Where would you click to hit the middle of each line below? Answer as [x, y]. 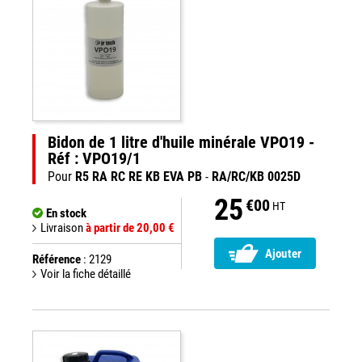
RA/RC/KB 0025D [256, 177]
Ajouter [284, 254]
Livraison [63, 228]
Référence [57, 259]
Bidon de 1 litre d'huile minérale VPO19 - [181, 142]
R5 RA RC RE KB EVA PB [139, 177]
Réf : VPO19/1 [94, 158]
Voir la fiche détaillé [86, 274]
